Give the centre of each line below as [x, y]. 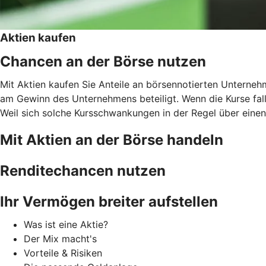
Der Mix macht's [60, 238]
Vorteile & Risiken [63, 253]
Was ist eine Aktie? [66, 224]
